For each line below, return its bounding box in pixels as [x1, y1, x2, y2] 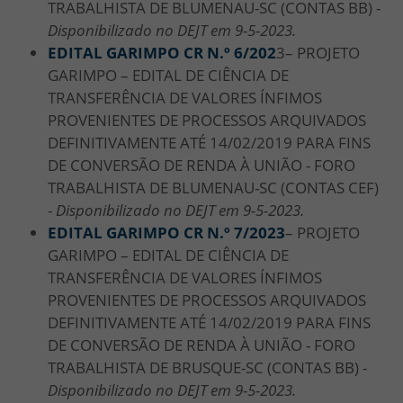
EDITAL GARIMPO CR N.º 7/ [48, 221, 249, 243]
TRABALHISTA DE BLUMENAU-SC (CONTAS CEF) [48, 176, 379, 198]
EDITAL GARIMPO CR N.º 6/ [48, 41, 249, 63]
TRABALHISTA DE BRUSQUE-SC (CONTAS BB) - [48, 356, 367, 378]
